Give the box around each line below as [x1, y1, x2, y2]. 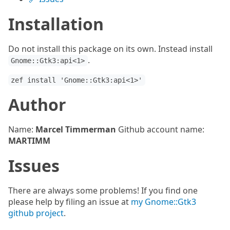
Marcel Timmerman [35, 124, 116, 135]
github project [8, 207, 64, 219]
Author [8, 93, 66, 116]
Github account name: [116, 124, 204, 135]
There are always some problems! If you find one [8, 185, 198, 196]
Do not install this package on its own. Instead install [8, 43, 213, 54]
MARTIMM [8, 135, 50, 146]
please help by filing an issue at [8, 196, 131, 207]
